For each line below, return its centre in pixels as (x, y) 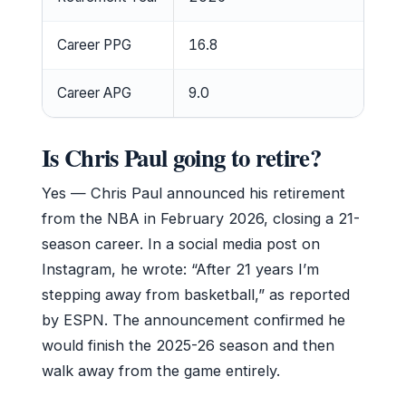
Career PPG (94, 44)
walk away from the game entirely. (161, 370)
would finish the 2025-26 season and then (188, 345)
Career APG (94, 92)
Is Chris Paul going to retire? (181, 157)
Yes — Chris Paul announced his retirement (193, 193)
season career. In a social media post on (181, 243)
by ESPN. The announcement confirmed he (193, 319)
